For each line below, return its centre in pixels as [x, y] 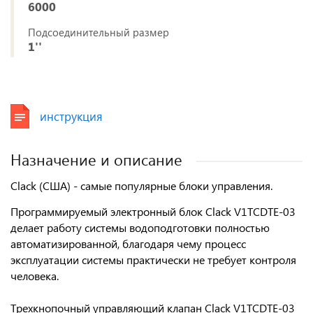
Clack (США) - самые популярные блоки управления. [141, 185]
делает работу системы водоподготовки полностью [140, 227]
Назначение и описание [96, 159]
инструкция [71, 116]
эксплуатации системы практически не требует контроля [153, 260]
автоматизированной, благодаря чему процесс [128, 243]
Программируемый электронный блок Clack [121, 211]
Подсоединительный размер [99, 32]
